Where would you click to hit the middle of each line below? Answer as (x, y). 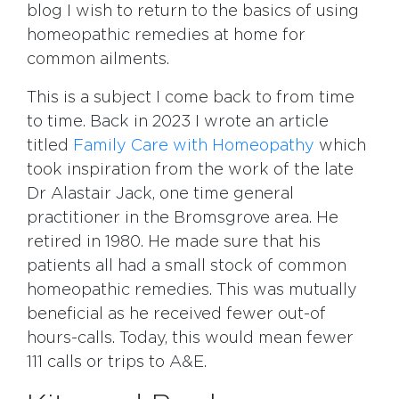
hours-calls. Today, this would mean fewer (190, 338)
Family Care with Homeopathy (194, 146)
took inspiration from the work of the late (190, 170)
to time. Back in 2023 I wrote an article (178, 122)
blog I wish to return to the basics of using (193, 12)
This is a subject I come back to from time (191, 98)
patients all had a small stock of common (187, 266)
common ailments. (98, 60)
